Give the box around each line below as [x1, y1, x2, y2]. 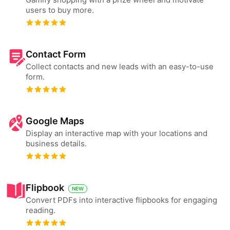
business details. [26, 139, 87, 148]
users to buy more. [26, 5, 94, 15]
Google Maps [26, 116, 84, 126]
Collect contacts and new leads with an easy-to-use [26, 62, 214, 71]
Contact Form [26, 49, 86, 60]
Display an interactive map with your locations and [26, 128, 207, 138]
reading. [26, 205, 55, 215]
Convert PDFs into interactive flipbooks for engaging [26, 195, 217, 205]
